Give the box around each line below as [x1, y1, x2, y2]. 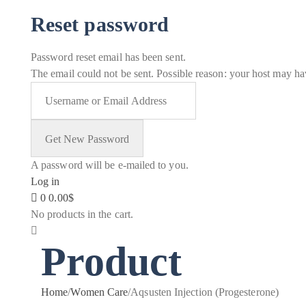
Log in [31, 176, 60, 187]
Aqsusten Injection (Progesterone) [130, 286, 279, 298]
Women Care [70, 286, 128, 298]
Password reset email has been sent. [31, 51, 186, 63]
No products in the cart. [31, 208, 133, 220]
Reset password [31, 13, 169, 36]
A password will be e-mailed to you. [31, 159, 189, 171]
